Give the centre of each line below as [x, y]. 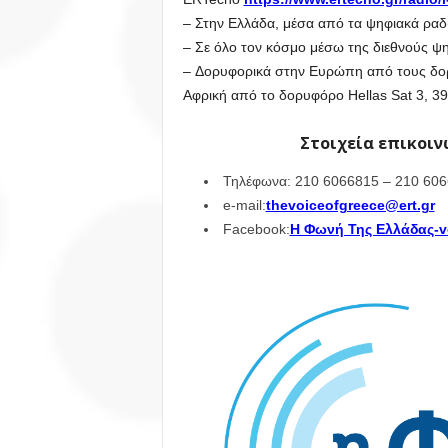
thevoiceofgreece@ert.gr [350, 205]
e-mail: [244, 205]
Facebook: [256, 229]
